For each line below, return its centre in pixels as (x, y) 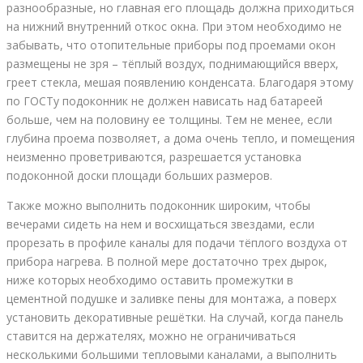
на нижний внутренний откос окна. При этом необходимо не (174, 27)
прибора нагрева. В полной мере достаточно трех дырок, (167, 262)
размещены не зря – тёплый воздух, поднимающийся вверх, (173, 64)
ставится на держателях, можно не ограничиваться (151, 336)
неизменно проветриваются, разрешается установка (154, 157)
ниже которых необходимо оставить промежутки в (150, 280)
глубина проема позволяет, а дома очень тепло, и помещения (181, 139)
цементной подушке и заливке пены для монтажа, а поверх (171, 299)
